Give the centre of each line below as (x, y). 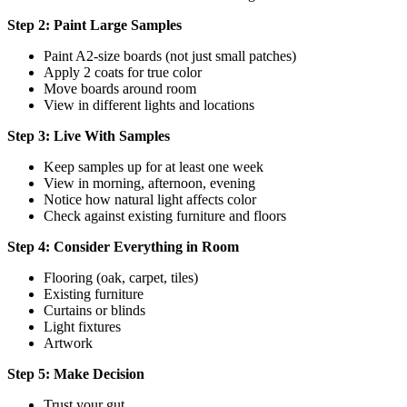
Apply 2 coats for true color (123, 73)
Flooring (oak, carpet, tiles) (121, 278)
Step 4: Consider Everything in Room (123, 247)
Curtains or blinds (94, 311)
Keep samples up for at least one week (154, 167)
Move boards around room (120, 89)
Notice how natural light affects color (150, 200)
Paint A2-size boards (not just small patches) (170, 56)
